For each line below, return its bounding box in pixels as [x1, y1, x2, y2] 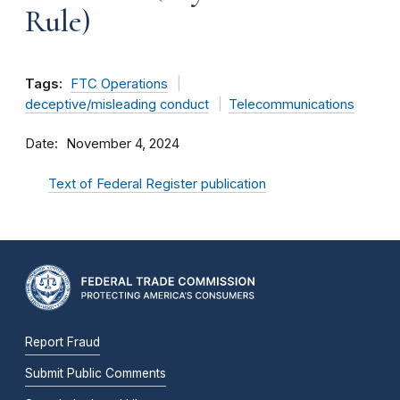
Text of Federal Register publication [48, 176, 266, 192]
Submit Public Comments [25, 365, 166, 380]
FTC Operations [71, 76, 168, 92]
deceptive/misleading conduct [25, 96, 209, 112]
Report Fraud [25, 334, 100, 349]
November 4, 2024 [66, 136, 179, 152]
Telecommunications [228, 96, 354, 112]
